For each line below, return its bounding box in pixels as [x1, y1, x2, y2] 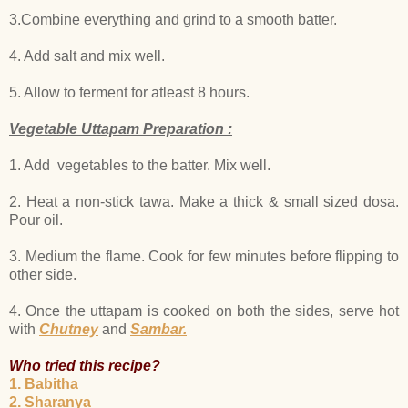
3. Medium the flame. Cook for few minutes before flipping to [9, 248, 399, 264]
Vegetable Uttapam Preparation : [9, 120, 232, 137]
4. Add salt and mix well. [9, 47, 165, 64]
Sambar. [130, 321, 187, 337]
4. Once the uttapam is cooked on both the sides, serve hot [9, 302, 399, 319]
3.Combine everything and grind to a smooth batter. [9, 11, 337, 27]
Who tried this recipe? [9, 357, 160, 373]
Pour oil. [9, 211, 66, 228]
